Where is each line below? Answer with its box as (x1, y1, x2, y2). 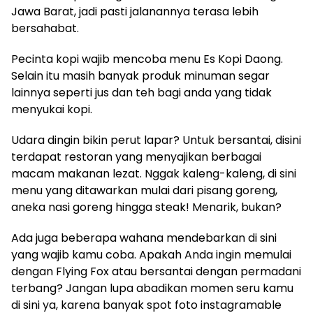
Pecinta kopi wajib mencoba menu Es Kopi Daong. (11, 51, 283, 68)
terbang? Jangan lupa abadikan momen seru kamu (11, 280, 293, 297)
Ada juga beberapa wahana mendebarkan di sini (11, 230, 277, 247)
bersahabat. (11, 20, 79, 37)
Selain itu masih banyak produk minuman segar (11, 68, 270, 85)
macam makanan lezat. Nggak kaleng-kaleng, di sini (11, 166, 296, 182)
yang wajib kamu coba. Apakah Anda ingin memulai (11, 247, 291, 263)
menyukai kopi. (11, 101, 92, 118)
